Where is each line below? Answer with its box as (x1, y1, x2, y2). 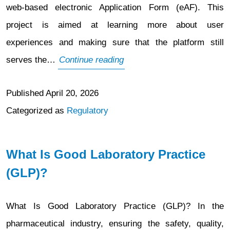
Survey (123, 72, 150, 82)
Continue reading (59, 55, 124, 65)
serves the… (6, 55, 58, 65)
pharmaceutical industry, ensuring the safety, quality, (6, 219, 224, 228)
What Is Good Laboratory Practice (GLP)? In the (6, 201, 224, 211)
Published (6, 88, 46, 98)
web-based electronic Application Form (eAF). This (6, 3, 224, 12)
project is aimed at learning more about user (6, 20, 224, 30)
